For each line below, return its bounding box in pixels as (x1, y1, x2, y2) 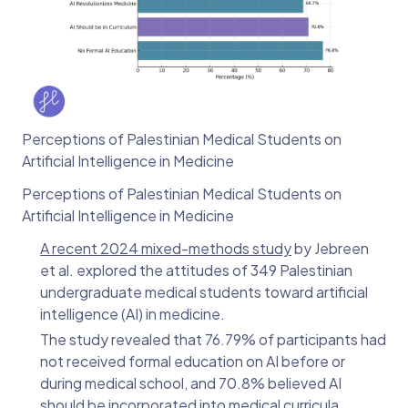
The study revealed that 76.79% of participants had (40, 330, 386, 350)
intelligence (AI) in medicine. (40, 304, 228, 324)
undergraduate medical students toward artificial (40, 282, 368, 302)
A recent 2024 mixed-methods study (40, 239, 291, 259)
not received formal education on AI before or (40, 352, 345, 372)
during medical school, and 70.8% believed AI (40, 373, 342, 393)
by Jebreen (291, 239, 369, 259)
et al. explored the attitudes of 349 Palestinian (40, 260, 352, 280)
